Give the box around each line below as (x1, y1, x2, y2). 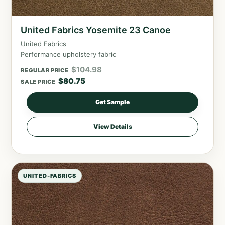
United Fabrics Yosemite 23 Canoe (21, 24, 171, 35)
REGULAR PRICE (21, 66, 69, 74)
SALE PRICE (21, 78, 56, 85)
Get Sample (95, 98, 130, 106)
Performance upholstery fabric (21, 50, 117, 58)
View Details (93, 122, 132, 130)
